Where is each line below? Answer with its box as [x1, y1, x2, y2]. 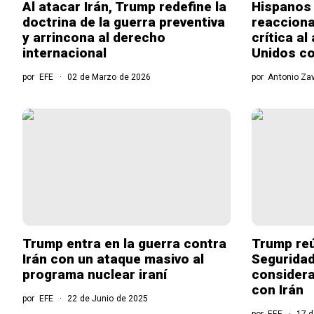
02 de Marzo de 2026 [65, 71, 151, 82]
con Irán [251, 281, 303, 298]
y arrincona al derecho [22, 29, 165, 46]
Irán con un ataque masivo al [22, 250, 204, 267]
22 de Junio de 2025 [65, 293, 149, 303]
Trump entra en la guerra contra [22, 235, 226, 252]
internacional [22, 44, 107, 61]
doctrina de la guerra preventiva [22, 13, 225, 30]
